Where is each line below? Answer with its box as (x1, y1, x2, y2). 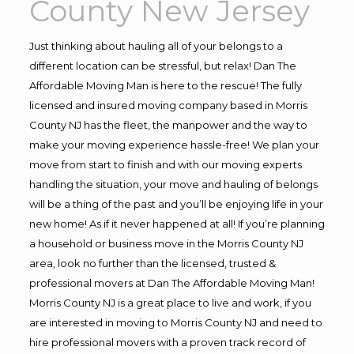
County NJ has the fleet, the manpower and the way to (28, 118, 307, 131)
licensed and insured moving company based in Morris (28, 98, 307, 111)
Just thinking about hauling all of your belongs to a (28, 39, 283, 52)
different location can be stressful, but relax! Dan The (28, 58, 296, 72)
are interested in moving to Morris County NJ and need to (28, 315, 322, 329)
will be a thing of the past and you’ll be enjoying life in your (28, 197, 323, 210)
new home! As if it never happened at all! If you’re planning (28, 217, 325, 230)
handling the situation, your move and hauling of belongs (28, 177, 318, 190)
